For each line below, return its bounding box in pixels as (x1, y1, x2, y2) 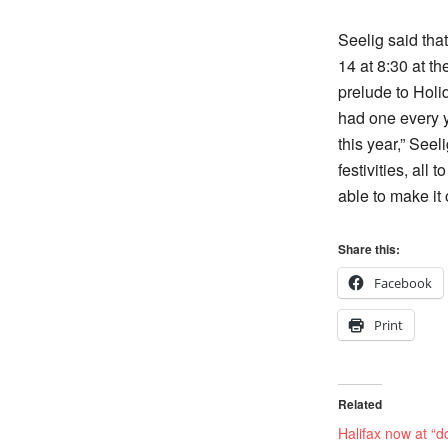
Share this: (338, 240, 400, 258)
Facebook (374, 274, 432, 292)
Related (338, 395, 382, 413)
